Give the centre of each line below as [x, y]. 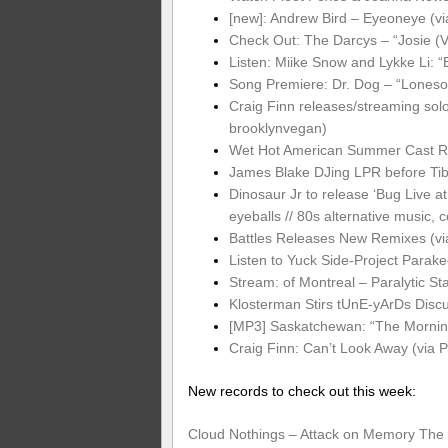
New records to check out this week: [302, 390]
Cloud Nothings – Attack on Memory [301, 433]
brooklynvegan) [277, 127]
